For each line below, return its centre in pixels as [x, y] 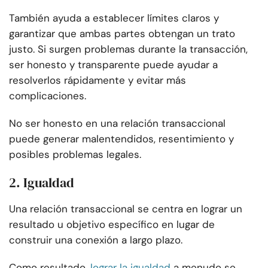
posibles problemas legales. [75, 155]
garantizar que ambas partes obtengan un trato [122, 34]
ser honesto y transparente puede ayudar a [113, 65]
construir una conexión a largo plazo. [96, 240]
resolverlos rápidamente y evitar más [98, 80]
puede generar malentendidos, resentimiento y [121, 139]
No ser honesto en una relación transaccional [117, 124]
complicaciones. [48, 96]
